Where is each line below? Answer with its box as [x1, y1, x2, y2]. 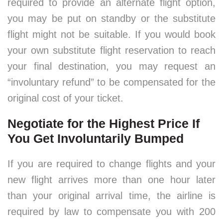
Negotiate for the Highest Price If [7, 116, 200, 130]
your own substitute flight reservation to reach [7, 45, 216, 56]
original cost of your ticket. [7, 93, 123, 104]
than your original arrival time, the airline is [7, 190, 216, 201]
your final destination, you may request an [7, 61, 216, 72]
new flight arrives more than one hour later [7, 174, 216, 185]
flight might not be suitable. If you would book [7, 29, 216, 40]
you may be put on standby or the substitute [7, 13, 216, 24]
